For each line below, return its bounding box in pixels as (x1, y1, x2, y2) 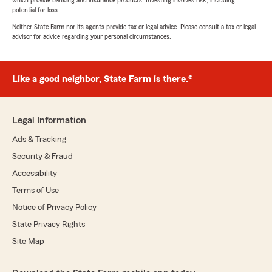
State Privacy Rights (12, 220, 85, 229)
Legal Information (12, 115, 86, 126)
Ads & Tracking (12, 135, 66, 144)
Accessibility (12, 169, 57, 178)
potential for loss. (12, 6, 59, 14)
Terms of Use (12, 186, 59, 195)
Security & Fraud (12, 152, 73, 161)
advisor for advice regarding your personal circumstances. (12, 33, 171, 41)
